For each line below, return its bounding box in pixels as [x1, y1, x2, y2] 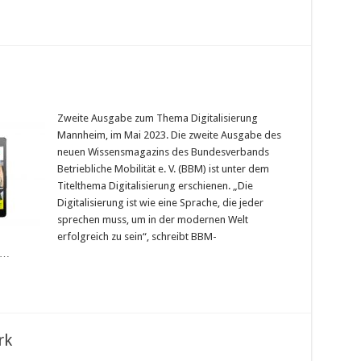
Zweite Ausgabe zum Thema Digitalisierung [56, 112, 258, 125]
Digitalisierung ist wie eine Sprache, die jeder [56, 197, 263, 210]
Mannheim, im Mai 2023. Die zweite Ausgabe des [56, 129, 281, 142]
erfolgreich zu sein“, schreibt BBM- [56, 230, 217, 243]
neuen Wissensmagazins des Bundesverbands [56, 146, 269, 159]
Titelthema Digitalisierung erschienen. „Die [56, 180, 253, 193]
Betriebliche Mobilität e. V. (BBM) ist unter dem [56, 163, 269, 176]
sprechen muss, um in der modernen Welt [56, 214, 248, 226]
